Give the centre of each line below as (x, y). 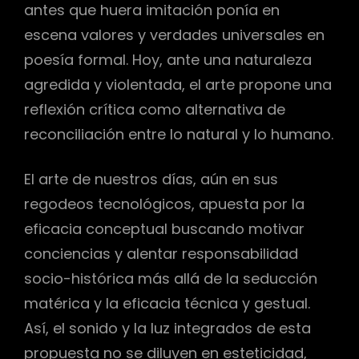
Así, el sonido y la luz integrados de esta (167, 329)
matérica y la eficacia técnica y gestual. (167, 304)
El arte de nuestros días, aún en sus (151, 179)
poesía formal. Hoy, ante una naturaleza (168, 59)
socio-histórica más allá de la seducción (171, 279)
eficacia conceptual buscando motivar (164, 229)
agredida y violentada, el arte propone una (178, 84)
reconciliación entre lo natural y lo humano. (179, 134)
